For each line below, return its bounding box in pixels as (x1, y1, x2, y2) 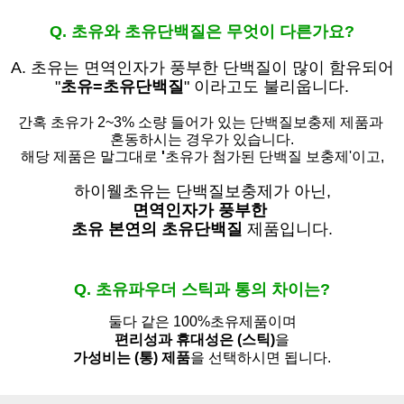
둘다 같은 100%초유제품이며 (107, 314, 297, 330)
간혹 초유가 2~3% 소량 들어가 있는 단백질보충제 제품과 (17, 115, 387, 131)
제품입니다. (243, 220, 333, 239)
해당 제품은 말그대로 (20, 149, 158, 165)
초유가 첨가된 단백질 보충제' (164, 149, 352, 165)
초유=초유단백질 (60, 78, 184, 96)
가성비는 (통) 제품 (73, 350, 190, 366)
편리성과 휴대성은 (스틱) (115, 332, 275, 348)
